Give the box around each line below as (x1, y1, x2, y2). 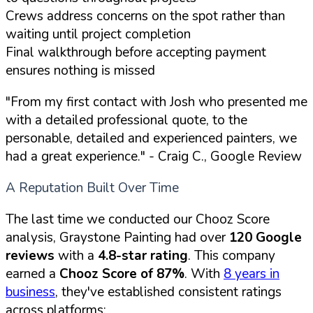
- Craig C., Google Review (145, 147, 302, 166)
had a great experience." (6, 147, 145, 166)
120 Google (229, 228, 302, 247)
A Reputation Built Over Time (6, 178, 179, 197)
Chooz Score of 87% (59, 264, 184, 283)
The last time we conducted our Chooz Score (6, 210, 270, 228)
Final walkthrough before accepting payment (6, 43, 266, 61)
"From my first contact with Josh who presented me (6, 92, 307, 111)
